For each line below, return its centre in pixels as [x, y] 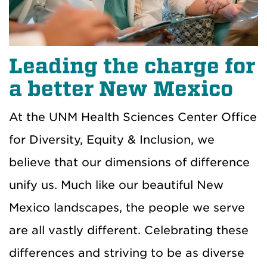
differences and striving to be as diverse [127, 253]
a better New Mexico [121, 89]
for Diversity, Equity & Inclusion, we [112, 140]
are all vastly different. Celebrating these [129, 231]
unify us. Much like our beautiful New [116, 185]
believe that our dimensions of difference [129, 163]
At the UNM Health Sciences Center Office [133, 117]
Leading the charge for [132, 66]
